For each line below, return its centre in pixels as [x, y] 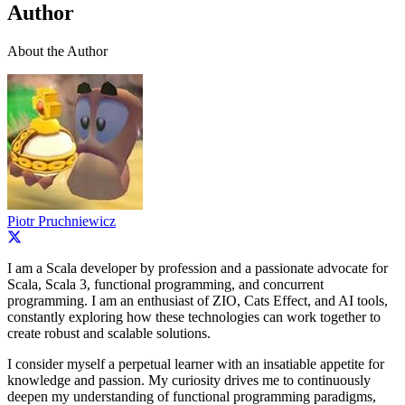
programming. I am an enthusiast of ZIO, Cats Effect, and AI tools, [198, 301]
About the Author [57, 52]
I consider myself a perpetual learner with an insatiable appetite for [196, 364]
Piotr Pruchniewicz [61, 221]
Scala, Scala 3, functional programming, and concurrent [165, 285]
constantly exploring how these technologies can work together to [194, 317]
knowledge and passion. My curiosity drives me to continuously [189, 381]
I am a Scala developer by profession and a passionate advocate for [198, 268]
